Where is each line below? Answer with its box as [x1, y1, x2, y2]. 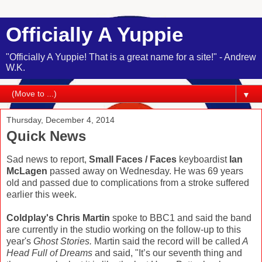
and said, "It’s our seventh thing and [92, 247, 242, 258]
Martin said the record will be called [92, 236, 240, 246]
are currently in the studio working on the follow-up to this [6, 224, 241, 235]
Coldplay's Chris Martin [6, 212, 112, 223]
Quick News [6, 128, 86, 144]
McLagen [6, 166, 47, 176]
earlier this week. [6, 189, 77, 199]
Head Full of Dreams [6, 247, 92, 258]
